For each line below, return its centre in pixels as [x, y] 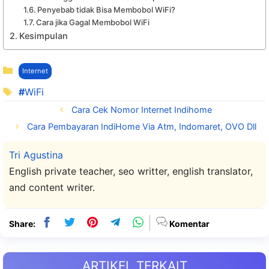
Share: [22, 223]
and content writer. [52, 187]
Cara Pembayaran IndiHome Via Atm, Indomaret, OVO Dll [141, 126]
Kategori [37, 66]
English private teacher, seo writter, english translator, [131, 171]
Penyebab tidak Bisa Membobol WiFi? [107, 10]
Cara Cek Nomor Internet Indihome [141, 109]
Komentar [189, 223]
